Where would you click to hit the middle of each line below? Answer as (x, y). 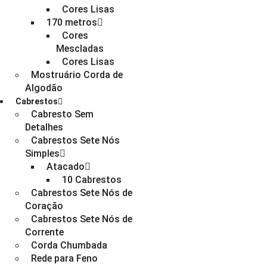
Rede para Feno (64, 258)
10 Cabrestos (92, 180)
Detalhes (44, 127)
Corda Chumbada (69, 245)
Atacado (66, 167)
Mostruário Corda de (77, 75)
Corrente (44, 232)
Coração (44, 206)
